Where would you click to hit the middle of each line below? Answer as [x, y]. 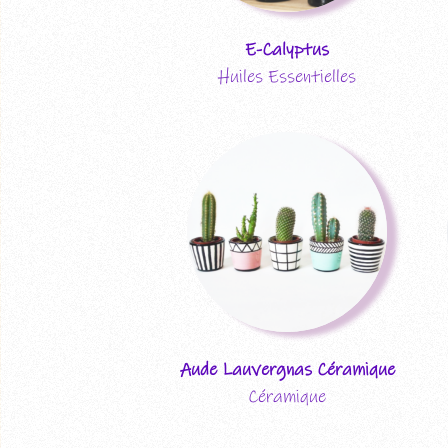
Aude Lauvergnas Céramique [287, 369]
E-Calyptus [287, 49]
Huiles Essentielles [287, 76]
